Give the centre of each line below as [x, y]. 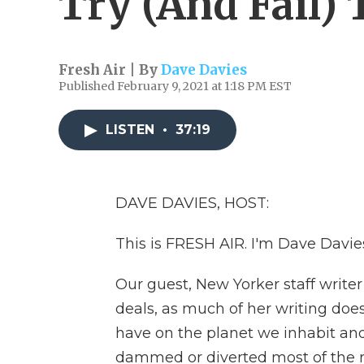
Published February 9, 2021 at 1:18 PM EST [175, 86]
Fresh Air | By [110, 70]
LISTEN [132, 130]
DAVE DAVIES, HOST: [192, 203]
